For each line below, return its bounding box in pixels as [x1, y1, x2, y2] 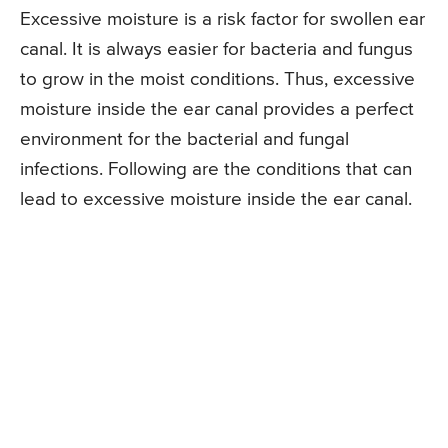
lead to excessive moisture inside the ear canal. [20, 189, 412, 209]
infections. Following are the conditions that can [20, 159, 412, 179]
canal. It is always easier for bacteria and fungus [20, 39, 413, 59]
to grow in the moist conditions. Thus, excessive [20, 69, 415, 89]
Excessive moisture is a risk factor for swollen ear [20, 9, 425, 29]
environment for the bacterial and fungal [20, 129, 349, 149]
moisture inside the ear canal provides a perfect [20, 99, 414, 119]
